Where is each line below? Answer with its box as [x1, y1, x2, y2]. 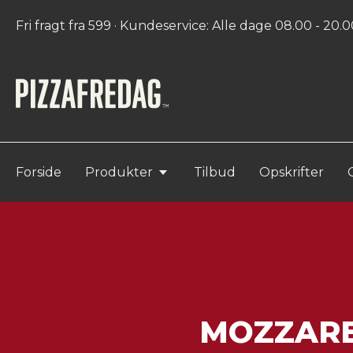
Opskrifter [259, 164, 324, 180]
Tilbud [194, 164, 236, 180]
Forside [16, 164, 61, 180]
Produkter [85, 164, 153, 180]
